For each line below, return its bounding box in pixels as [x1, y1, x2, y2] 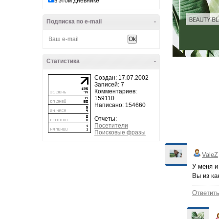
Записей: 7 [94, 81, 124, 88]
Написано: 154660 [94, 102, 146, 109]
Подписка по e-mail [46, 18, 102, 25]
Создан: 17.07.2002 [94, 74, 149, 81]
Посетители [94, 122, 128, 129]
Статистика [46, 58, 80, 65]
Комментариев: [94, 88, 137, 95]
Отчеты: [94, 115, 117, 122]
